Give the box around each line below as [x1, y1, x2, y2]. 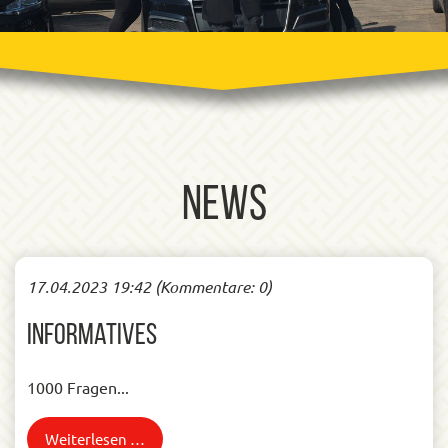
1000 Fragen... [27, 377, 129, 397]
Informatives [27, 321, 157, 352]
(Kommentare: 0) [151, 276, 272, 297]
